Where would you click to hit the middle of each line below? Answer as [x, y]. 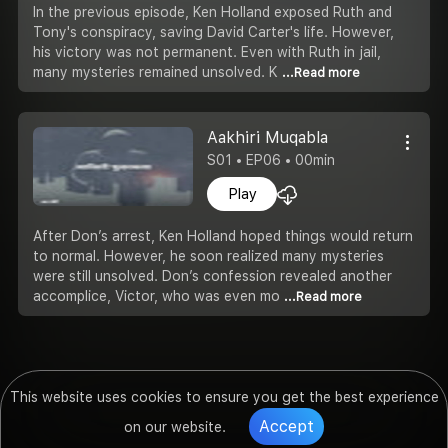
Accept [286, 426]
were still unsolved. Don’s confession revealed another [212, 275]
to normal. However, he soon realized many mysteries [208, 255]
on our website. [177, 427]
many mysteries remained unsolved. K [157, 71]
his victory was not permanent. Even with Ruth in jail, [207, 51]
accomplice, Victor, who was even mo [158, 295]
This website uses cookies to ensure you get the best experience [224, 397]
